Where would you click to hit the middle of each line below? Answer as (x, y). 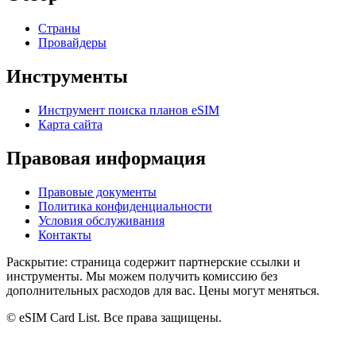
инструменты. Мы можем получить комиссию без (142, 276)
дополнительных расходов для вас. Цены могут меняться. (163, 290)
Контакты (65, 234)
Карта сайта (70, 125)
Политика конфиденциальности (125, 206)
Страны (59, 29)
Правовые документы (97, 192)
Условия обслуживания (101, 220)
